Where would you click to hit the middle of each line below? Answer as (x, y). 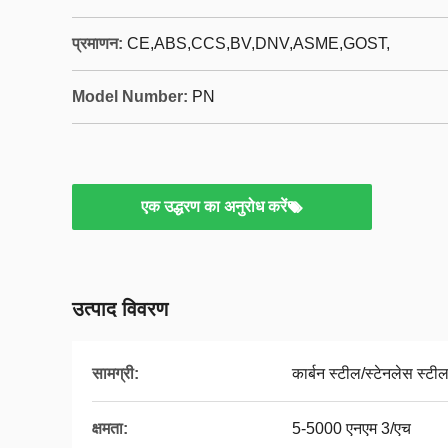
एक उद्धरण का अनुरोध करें (214, 206)
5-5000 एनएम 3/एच (351, 428)
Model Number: (130, 96)
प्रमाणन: (97, 43)
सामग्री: (115, 373)
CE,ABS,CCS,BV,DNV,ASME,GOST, (258, 43)
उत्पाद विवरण (120, 309)
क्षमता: (110, 428)
